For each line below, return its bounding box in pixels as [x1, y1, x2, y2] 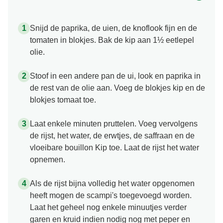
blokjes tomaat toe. [30, 96, 96, 105]
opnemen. [30, 155, 65, 164]
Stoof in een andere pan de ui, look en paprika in [30, 72, 201, 81]
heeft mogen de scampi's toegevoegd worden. [30, 191, 192, 200]
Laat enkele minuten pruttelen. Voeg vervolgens [30, 119, 198, 128]
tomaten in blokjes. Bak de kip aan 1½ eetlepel [30, 36, 194, 45]
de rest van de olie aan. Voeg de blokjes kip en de [30, 84, 205, 93]
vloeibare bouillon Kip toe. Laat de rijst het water [30, 143, 199, 152]
